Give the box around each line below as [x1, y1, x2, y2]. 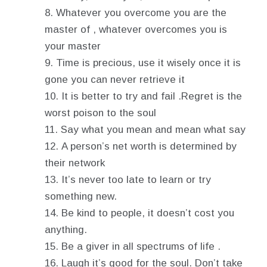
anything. [45, 224, 87, 235]
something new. [45, 191, 117, 202]
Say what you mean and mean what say [61, 124, 246, 135]
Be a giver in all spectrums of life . [61, 241, 221, 252]
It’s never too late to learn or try [61, 174, 211, 185]
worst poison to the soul [45, 107, 156, 119]
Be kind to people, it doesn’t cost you [61, 207, 234, 219]
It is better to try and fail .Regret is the [61, 91, 242, 102]
